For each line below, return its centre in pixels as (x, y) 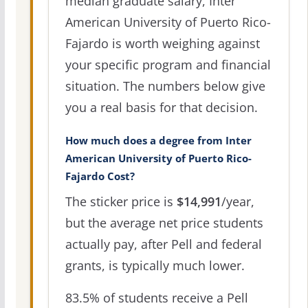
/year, (238, 202)
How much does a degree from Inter (158, 141)
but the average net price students (164, 223)
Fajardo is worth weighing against (162, 44)
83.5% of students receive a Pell (156, 298)
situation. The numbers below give (165, 86)
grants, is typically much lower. (155, 266)
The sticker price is (121, 202)
